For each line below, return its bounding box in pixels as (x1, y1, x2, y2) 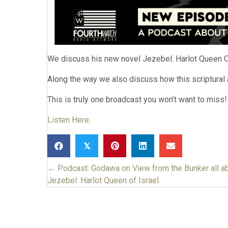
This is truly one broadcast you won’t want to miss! (47, 94, 227, 104)
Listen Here (47, 115, 89, 125)
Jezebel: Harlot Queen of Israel (47, 175, 159, 185)
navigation (47, 183, 123, 203)
